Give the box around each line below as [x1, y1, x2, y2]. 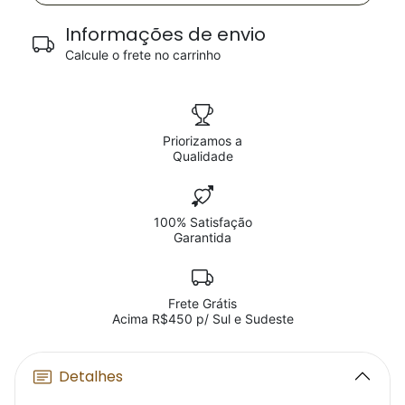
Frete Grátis [168, 296, 237, 311]
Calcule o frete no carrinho [65, 47, 221, 62]
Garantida [174, 230, 231, 245]
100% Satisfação [153, 214, 252, 230]
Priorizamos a [163, 133, 242, 148]
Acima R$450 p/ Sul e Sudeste [111, 311, 294, 326]
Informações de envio [65, 22, 266, 47]
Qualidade [172, 148, 233, 164]
